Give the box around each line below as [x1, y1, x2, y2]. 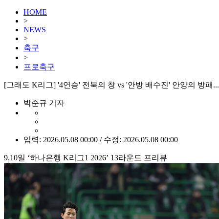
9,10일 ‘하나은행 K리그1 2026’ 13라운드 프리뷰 [4, 153, 167, 162]
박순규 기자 [23, 99, 65, 107]
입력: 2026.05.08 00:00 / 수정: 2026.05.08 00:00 [23, 135, 178, 144]
